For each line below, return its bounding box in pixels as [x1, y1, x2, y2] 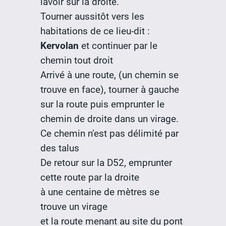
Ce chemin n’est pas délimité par [40, 128, 179, 140]
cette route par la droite [40, 172, 139, 184]
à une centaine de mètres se [40, 186, 159, 198]
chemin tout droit [40, 54, 113, 67]
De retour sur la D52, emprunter [40, 157, 172, 169]
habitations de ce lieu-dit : [40, 25, 150, 37]
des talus [40, 142, 79, 154]
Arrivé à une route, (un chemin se [40, 69, 179, 81]
